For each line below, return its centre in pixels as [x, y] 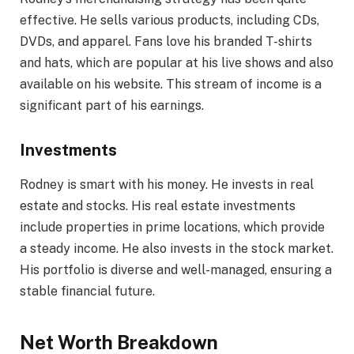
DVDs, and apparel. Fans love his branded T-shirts [166, 42]
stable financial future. [87, 292]
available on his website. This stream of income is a [171, 85]
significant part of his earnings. [112, 106]
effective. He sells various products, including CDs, [169, 21]
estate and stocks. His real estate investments [158, 206]
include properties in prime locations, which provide [172, 228]
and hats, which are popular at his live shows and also [177, 63]
